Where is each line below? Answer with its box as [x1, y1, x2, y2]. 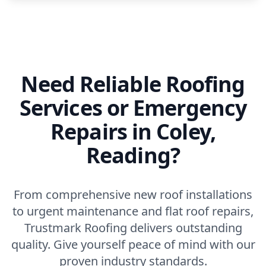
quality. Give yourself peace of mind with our [11, 236, 255, 252]
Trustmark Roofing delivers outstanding [24, 219, 242, 236]
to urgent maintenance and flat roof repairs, [12, 202, 254, 219]
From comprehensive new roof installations [14, 186, 252, 202]
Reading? [86, 140, 180, 170]
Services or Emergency [19, 93, 247, 122]
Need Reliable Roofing [21, 69, 245, 99]
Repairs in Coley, [50, 116, 216, 146]
